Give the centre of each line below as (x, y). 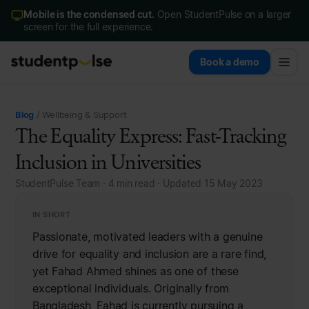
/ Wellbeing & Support (80, 114)
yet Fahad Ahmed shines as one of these (136, 271)
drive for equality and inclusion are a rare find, (150, 254)
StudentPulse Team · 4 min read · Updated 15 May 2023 (139, 183)
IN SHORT (52, 215)
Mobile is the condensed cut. (89, 14)
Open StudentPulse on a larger (223, 14)
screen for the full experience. (89, 27)
